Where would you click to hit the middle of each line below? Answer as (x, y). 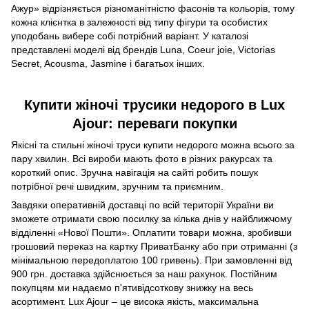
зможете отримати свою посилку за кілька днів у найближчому (151, 218)
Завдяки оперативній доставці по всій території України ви (142, 205)
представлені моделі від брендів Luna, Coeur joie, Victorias (143, 49)
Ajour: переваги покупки (154, 123)
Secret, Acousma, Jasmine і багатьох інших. (108, 63)
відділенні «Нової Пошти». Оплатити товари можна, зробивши (151, 232)
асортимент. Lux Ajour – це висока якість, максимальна (135, 301)
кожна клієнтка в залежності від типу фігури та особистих (139, 22)
